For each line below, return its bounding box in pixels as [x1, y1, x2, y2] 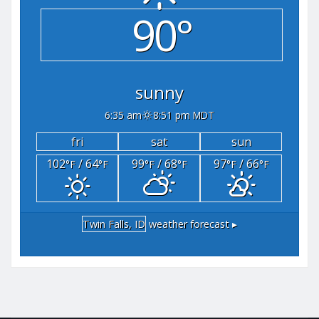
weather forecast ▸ [146, 216, 237, 231]
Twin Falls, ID [83, 216, 145, 231]
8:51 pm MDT [153, 108, 215, 122]
